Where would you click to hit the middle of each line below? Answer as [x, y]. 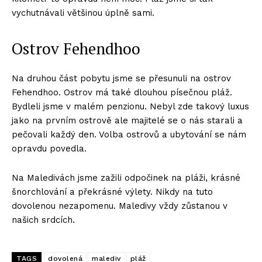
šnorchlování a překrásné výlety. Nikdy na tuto [112, 192]
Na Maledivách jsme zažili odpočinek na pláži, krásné [126, 178]
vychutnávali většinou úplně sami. [83, 13]
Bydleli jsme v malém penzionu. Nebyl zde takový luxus [130, 107]
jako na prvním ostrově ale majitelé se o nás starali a [127, 121]
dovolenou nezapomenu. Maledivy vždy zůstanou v [120, 206]
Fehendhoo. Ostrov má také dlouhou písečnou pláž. [122, 93]
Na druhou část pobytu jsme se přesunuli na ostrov [121, 79]
